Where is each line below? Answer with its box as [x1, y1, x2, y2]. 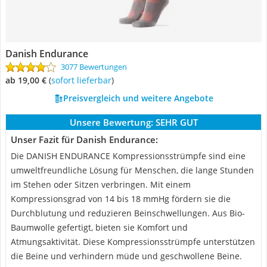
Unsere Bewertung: [69, 116, 153, 128]
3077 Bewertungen [61, 61, 127, 72]
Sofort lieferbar [55, 74, 111, 86]
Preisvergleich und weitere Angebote [63, 92, 213, 104]
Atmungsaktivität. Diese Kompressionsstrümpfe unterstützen [11, 236, 255, 247]
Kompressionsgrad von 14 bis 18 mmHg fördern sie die [11, 193, 231, 204]
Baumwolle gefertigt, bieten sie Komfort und [11, 222, 188, 233]
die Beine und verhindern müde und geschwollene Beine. [11, 250, 242, 262]
